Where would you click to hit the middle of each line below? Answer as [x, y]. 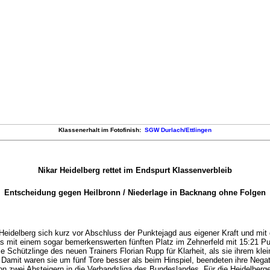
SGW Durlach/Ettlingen [178, 130]
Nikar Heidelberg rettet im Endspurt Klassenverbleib [135, 171]
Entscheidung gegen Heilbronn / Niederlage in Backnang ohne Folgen [135, 192]
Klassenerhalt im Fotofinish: [102, 130]
